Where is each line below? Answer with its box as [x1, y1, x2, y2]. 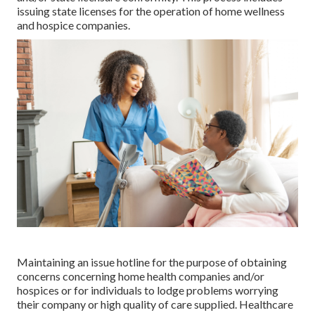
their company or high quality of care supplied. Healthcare [17, 297, 293, 311]
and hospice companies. [17, 18, 130, 32]
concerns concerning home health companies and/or [17, 269, 264, 283]
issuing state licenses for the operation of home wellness [17, 4, 285, 18]
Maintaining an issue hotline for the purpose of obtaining [17, 255, 287, 269]
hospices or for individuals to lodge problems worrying [17, 283, 278, 297]
